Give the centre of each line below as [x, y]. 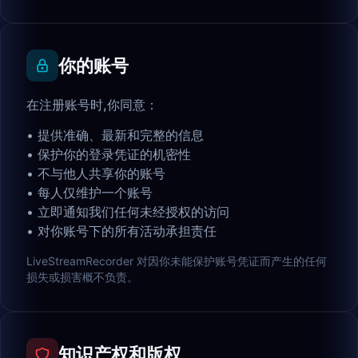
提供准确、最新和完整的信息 [121, 135]
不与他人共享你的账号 [101, 174]
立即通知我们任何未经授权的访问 [133, 212]
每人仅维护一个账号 [95, 193]
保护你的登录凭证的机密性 [114, 155]
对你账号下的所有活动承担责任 [127, 231]
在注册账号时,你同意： [92, 105]
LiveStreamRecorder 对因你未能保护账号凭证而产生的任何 [177, 261]
